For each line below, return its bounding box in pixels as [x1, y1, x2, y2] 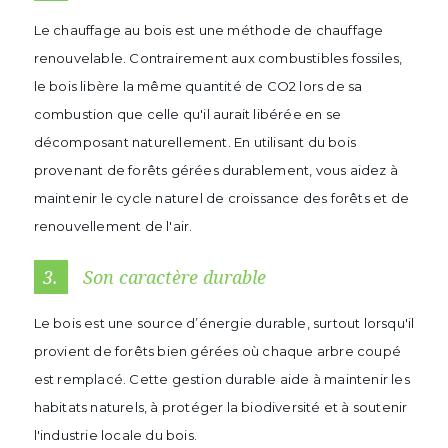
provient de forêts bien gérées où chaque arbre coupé [33, 343, 401, 359]
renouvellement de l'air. [33, 218, 193, 234]
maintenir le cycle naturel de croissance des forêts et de [33, 190, 409, 206]
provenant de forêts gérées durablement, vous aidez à [33, 162, 398, 178]
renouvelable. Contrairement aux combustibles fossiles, [33, 50, 403, 66]
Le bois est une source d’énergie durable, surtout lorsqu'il [33, 315, 415, 331]
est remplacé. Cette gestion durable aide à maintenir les [33, 371, 410, 387]
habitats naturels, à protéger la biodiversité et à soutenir [33, 399, 408, 415]
